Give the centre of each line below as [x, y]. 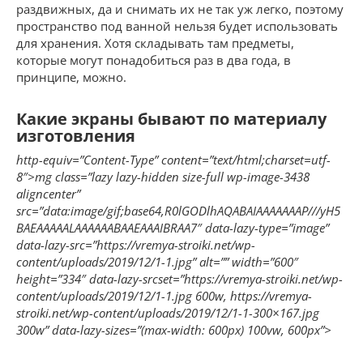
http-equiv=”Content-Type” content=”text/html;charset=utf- [173, 160]
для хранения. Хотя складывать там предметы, [155, 43]
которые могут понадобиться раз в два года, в [154, 60]
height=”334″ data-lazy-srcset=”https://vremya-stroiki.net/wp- [179, 279]
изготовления [76, 135]
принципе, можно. [71, 77]
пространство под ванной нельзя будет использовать [177, 26]
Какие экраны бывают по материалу [171, 118]
